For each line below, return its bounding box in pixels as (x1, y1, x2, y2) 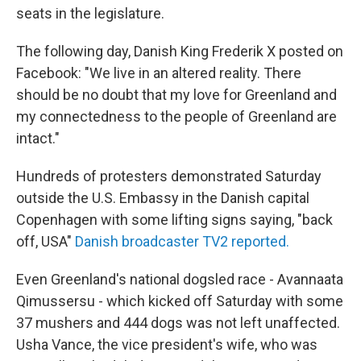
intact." (16, 130, 60, 147)
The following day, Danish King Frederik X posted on (16, 43, 343, 60)
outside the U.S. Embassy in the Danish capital (16, 189, 309, 206)
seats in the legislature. (16, 5, 164, 22)
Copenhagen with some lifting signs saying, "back (16, 211, 333, 228)
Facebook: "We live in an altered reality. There (16, 64, 301, 81)
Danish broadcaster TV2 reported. (75, 233, 289, 250)
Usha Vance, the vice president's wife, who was (16, 336, 317, 353)
